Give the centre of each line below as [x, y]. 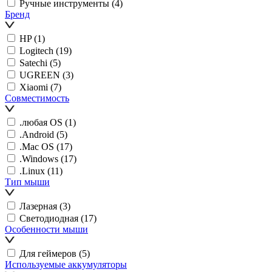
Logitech [36, 50]
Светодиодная [49, 218]
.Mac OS [37, 146]
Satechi [33, 63]
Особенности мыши [46, 229]
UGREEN [40, 75]
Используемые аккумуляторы [66, 264]
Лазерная [38, 206]
